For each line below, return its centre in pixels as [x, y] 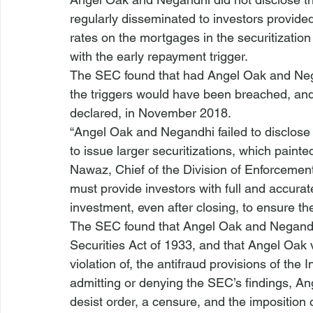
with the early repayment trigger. [159, 56]
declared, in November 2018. [151, 113]
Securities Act [110, 245]
